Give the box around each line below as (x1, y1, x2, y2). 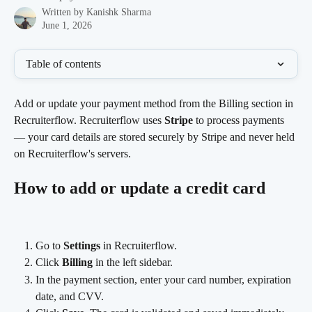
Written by (42, 7, 86, 17)
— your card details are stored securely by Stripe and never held (14, 131, 297, 143)
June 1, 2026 (42, 20, 92, 31)
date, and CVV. (36, 290, 104, 302)
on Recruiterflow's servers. (14, 148, 131, 159)
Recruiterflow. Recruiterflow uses (14, 114, 164, 126)
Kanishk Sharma (86, 7, 151, 17)
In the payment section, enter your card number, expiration (36, 273, 294, 286)
